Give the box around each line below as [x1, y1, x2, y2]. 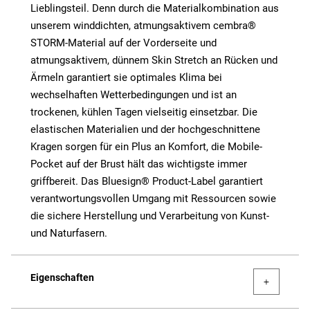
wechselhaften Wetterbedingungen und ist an [30, 89, 237, 102]
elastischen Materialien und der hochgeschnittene [30, 123, 260, 136]
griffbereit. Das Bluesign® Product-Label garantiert [30, 175, 263, 188]
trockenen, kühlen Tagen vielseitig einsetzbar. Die [30, 106, 257, 119]
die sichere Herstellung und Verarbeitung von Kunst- [30, 210, 269, 223]
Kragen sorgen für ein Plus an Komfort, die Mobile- [30, 140, 262, 154]
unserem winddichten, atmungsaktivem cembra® [30, 19, 256, 33]
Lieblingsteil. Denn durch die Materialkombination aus [30, 2, 279, 15]
